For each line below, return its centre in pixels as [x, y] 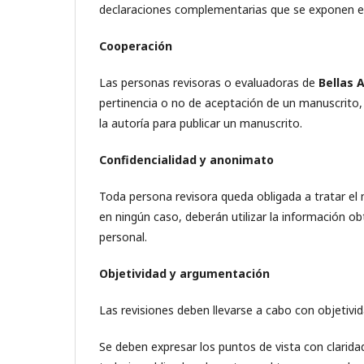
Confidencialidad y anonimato [186, 160]
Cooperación [136, 46]
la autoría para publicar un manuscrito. [201, 123]
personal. [123, 237]
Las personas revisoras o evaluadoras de [209, 82]
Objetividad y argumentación [184, 273]
